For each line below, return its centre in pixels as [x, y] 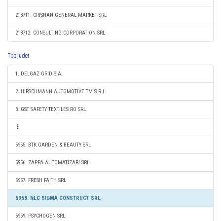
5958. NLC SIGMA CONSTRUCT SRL [58, 198]
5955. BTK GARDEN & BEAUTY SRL [53, 145]
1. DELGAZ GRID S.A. [39, 74]
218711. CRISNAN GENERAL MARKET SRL [61, 15]
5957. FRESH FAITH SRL [41, 180]
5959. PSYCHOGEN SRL [40, 216]
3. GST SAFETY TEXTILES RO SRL [51, 109]
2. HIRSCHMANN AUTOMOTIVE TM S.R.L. [61, 92]
